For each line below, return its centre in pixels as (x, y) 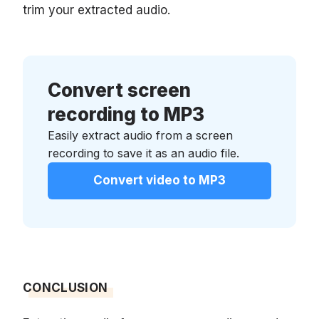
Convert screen (119, 90)
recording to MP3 (126, 114)
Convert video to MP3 (159, 180)
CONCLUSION (66, 287)
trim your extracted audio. (96, 10)
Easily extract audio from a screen (140, 135)
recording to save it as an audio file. (143, 153)
